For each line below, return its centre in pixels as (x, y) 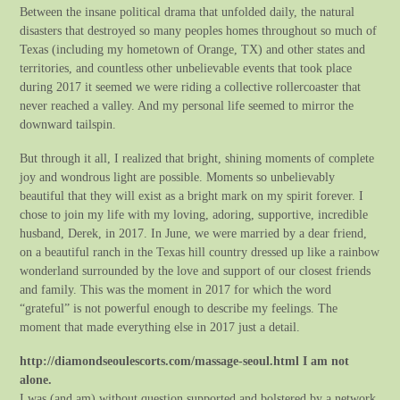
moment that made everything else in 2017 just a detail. (160, 326)
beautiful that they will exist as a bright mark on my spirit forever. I (192, 195)
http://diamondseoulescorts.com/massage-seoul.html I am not (185, 361)
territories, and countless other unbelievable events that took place (186, 67)
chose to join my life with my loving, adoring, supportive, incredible (194, 214)
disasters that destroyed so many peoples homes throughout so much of (199, 30)
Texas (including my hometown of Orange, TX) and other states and (193, 49)
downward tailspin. (68, 124)
